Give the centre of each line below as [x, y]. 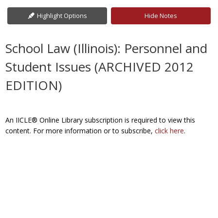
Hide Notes [161, 16]
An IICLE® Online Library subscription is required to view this [100, 120]
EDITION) [34, 85]
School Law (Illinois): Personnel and [107, 48]
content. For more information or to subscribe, [80, 131]
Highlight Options [62, 16]
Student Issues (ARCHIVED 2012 [100, 67]
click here [170, 131]
